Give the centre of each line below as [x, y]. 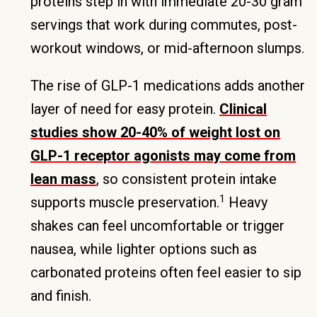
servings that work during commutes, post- [164, 25]
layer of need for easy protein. [125, 109]
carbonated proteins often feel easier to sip [166, 272]
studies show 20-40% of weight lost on [155, 132]
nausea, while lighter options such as [144, 249]
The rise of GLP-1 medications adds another [168, 86]
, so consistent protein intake [186, 179]
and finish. [61, 296]
